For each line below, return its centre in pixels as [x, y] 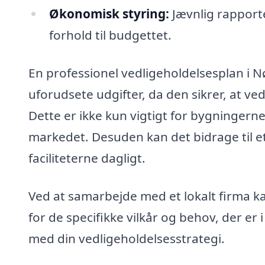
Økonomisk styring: [109, 14]
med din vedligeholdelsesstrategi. [127, 238]
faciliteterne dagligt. [87, 158]
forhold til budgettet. [110, 35]
